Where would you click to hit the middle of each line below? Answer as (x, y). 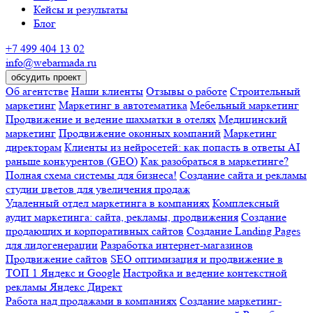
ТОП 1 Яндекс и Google (63, 272)
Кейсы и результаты (81, 9)
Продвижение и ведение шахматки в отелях (111, 119)
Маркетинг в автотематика (123, 105)
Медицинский (253, 119)
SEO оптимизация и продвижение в (197, 259)
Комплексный (246, 203)
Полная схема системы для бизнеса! (91, 175)
